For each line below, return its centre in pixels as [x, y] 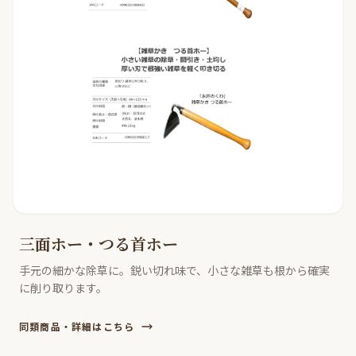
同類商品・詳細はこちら [77, 327]
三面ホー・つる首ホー [99, 244]
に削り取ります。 [63, 288]
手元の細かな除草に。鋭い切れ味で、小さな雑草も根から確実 [174, 271]
